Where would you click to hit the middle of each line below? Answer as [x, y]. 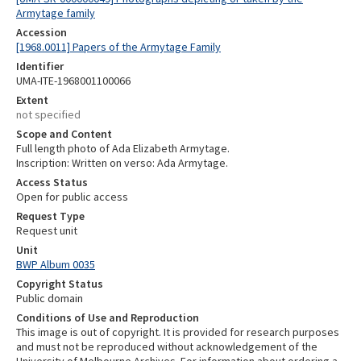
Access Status [52, 183]
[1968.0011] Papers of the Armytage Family [118, 47]
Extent [32, 100]
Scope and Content [64, 134]
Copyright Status [60, 284]
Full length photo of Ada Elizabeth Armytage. [123, 149]
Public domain [50, 299]
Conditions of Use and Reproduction [108, 318]
